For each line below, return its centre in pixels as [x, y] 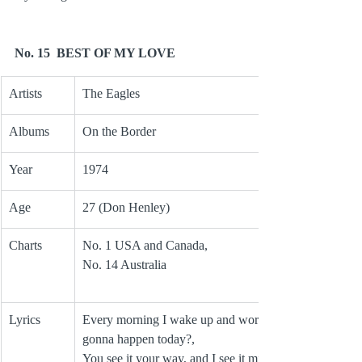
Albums [29, 132]
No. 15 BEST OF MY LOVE [95, 53]
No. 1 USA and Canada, [147, 246]
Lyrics [25, 320]
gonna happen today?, [140, 339]
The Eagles [111, 94]
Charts [25, 246]
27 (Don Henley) [126, 208]
